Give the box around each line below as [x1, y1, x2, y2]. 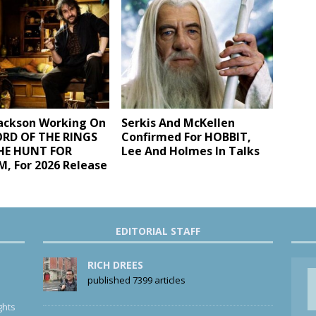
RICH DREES [87, 258, 143, 272]
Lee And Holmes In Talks [121, 143, 260, 159]
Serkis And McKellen [121, 115, 236, 131]
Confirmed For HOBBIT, [121, 129, 252, 145]
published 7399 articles [87, 274, 186, 287]
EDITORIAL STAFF [115, 224, 200, 238]
